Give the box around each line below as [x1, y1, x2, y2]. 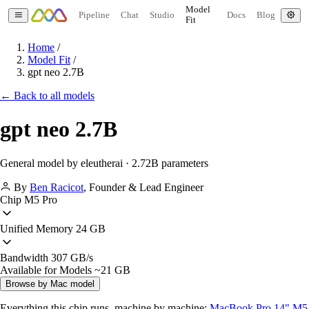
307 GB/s [48, 251, 93, 263]
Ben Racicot [30, 181, 83, 193]
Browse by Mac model [6, 278, 94, 289]
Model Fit [28, 54, 70, 66]
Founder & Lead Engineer [89, 181, 203, 193]
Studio [149, 10, 175, 20]
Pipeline [78, 10, 110, 20]
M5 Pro [21, 193, 57, 206]
